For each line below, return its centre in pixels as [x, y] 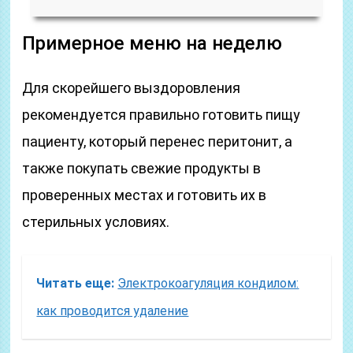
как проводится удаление [113, 311]
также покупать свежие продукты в [142, 168]
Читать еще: [76, 283]
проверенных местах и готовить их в [145, 195]
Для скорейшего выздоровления [132, 88]
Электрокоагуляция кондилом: [208, 283]
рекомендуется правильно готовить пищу [162, 115]
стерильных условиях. [96, 222]
